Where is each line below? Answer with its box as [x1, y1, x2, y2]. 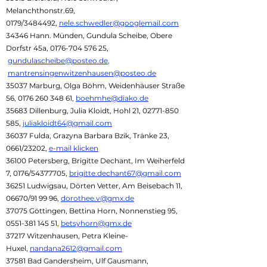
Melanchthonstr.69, [6, 6, 75, 15]
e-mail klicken [49, 144, 98, 153]
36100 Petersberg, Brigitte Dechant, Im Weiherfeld [6, 156, 185, 165]
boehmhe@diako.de [76, 94, 148, 103]
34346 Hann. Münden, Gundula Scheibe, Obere [6, 31, 172, 40]
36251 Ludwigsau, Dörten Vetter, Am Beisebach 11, [6, 181, 182, 190]
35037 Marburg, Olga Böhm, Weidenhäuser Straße [6, 81, 185, 90]
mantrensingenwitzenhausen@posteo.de [8, 69, 156, 77]
